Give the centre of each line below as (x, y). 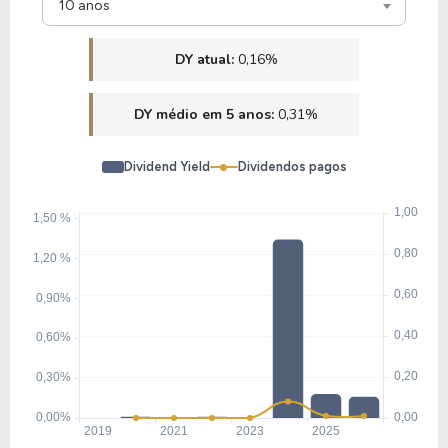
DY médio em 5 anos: (206, 114)
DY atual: (206, 59)
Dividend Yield (166, 166)
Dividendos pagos (292, 166)
